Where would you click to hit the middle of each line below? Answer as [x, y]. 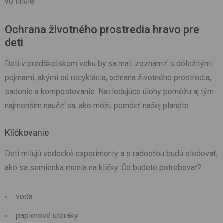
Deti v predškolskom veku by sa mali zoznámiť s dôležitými [109, 64]
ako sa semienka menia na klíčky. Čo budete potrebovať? [103, 168]
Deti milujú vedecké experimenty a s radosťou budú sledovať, [111, 154]
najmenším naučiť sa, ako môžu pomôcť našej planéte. [98, 106]
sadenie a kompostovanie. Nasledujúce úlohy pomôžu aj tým [109, 92]
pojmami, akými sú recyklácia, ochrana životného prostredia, [108, 78]
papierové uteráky [47, 216]
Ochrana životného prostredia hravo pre [102, 30]
